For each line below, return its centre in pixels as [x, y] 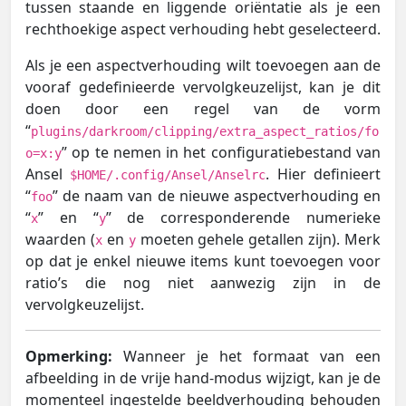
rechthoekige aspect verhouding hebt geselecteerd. [203, 29]
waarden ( [60, 239]
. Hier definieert [324, 174]
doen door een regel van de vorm [203, 108]
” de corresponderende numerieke [243, 217]
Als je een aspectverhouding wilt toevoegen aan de [203, 65]
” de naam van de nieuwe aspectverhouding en [217, 195]
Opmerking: [69, 356]
